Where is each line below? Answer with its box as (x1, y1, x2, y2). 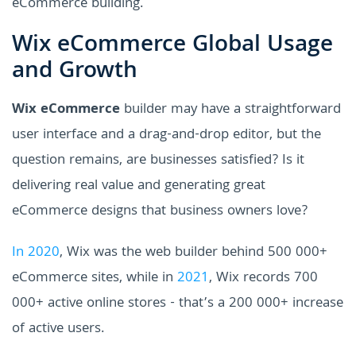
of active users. (12, 317, 104, 341)
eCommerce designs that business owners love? (12, 199, 308, 223)
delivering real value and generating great (12, 174, 265, 198)
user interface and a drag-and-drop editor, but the (12, 123, 321, 147)
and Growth (12, 52, 137, 91)
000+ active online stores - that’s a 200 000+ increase (12, 292, 343, 315)
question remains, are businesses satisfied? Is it (12, 149, 304, 172)
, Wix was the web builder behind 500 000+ (60, 241, 327, 265)
